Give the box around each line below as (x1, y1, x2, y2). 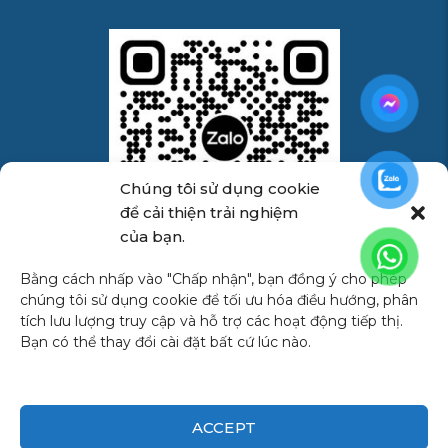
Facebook (163, 358, 399, 417)
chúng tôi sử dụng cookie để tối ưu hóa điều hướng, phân (20, 291, 418, 309)
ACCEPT (191, 417, 257, 437)
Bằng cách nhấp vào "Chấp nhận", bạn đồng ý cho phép (20, 270, 407, 288)
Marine (108, 291, 160, 308)
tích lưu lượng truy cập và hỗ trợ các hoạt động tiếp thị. (20, 312, 403, 330)
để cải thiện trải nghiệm (120, 203, 298, 222)
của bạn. (120, 227, 185, 246)
